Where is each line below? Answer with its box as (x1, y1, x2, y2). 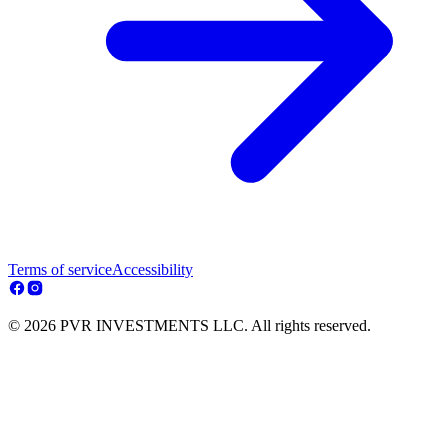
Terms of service (8, 261, 112, 279)
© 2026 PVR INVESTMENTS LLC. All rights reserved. (8, 317, 371, 335)
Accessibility (112, 261, 193, 279)
